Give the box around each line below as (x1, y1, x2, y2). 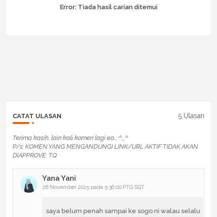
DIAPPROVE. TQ (13, 151, 57, 159)
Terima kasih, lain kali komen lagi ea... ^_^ (13, 134, 128, 141)
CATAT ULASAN (13, 112, 62, 120)
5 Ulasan (178, 112, 204, 120)
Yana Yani (42, 173, 76, 183)
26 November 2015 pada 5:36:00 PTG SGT (43, 184, 144, 190)
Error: (60, 3, 77, 11)
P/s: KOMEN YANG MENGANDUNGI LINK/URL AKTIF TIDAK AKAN (13, 142, 198, 150)
